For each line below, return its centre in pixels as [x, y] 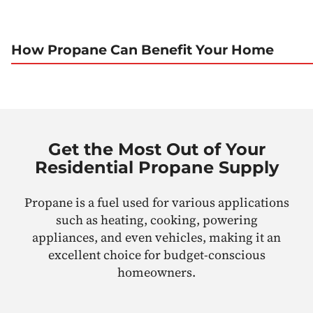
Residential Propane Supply [156, 167]
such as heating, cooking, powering [156, 219]
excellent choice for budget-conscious [156, 254]
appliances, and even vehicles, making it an [156, 237]
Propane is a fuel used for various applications [156, 202]
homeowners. [156, 272]
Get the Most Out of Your [156, 149]
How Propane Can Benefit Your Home [143, 50]
